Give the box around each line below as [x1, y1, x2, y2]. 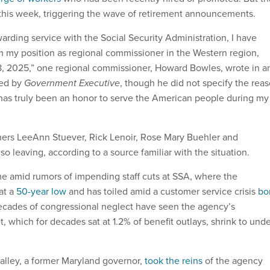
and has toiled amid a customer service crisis [66, 184, 258, 199]
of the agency [202, 254, 263, 268]
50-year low [16, 184, 66, 199]
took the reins [145, 254, 202, 268]
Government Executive [24, 76, 120, 90]
